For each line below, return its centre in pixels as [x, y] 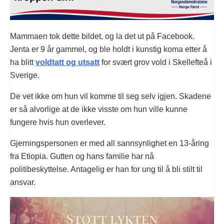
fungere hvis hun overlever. [58, 122]
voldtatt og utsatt [67, 62]
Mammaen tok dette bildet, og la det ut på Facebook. [102, 36]
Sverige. [25, 75]
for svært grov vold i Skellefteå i [156, 62]
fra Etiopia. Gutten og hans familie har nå [82, 156]
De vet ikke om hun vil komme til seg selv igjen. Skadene [110, 96]
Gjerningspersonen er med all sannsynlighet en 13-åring [109, 143]
